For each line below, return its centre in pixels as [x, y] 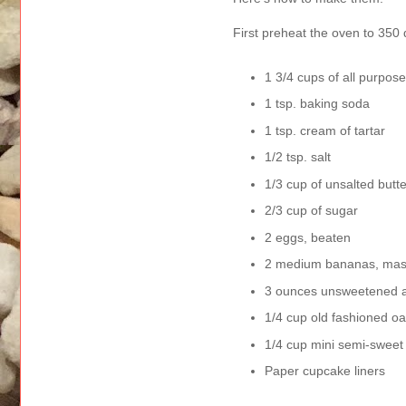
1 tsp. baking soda [317, 104]
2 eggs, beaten [308, 237]
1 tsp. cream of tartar [325, 130]
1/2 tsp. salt [298, 157]
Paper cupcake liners [325, 371]
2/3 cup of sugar [311, 211]
